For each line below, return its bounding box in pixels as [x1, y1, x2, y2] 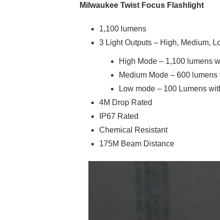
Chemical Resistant [99, 125, 167, 134]
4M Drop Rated [99, 98, 152, 107]
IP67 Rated [99, 111, 138, 120]
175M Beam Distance [99, 139, 174, 148]
